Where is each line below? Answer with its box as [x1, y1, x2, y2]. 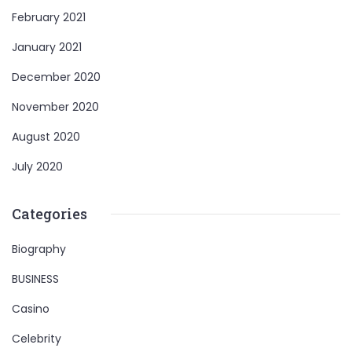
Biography [12, 241, 66, 257]
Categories [12, 204, 87, 223]
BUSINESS [12, 271, 59, 287]
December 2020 [12, 69, 101, 85]
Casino [12, 301, 49, 317]
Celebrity [12, 331, 61, 346]
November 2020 [12, 99, 99, 115]
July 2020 [12, 159, 63, 174]
